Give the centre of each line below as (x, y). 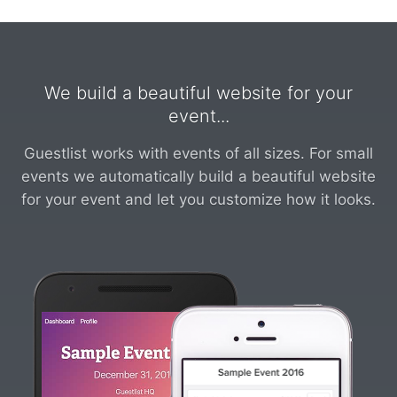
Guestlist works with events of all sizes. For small (198, 154)
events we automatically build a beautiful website (198, 177)
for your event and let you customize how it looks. (198, 200)
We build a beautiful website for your (198, 93)
